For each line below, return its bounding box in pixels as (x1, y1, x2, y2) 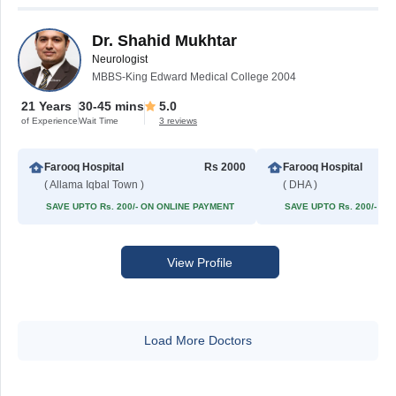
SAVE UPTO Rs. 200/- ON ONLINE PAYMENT (46, 202, 234, 211)
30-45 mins (79, 99, 144, 113)
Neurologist (92, 53, 148, 65)
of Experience (21, 116, 78, 126)
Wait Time (79, 116, 118, 126)
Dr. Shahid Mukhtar (92, 32, 237, 49)
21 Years (21, 99, 72, 113)
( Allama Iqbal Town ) (44, 179, 145, 191)
